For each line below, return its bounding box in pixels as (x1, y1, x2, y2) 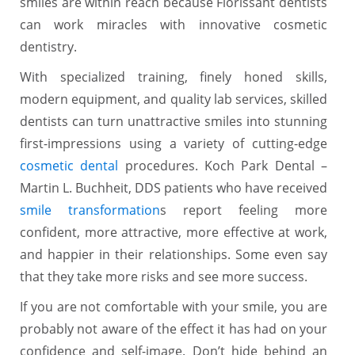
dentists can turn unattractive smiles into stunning (20, 112, 327, 130)
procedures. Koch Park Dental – (118, 156, 328, 174)
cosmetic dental (20, 156, 119, 174)
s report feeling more (160, 200, 327, 219)
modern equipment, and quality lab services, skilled (20, 90, 327, 108)
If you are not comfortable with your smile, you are (20, 297, 327, 315)
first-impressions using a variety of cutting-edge (20, 134, 327, 152)
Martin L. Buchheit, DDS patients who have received (20, 178, 327, 197)
